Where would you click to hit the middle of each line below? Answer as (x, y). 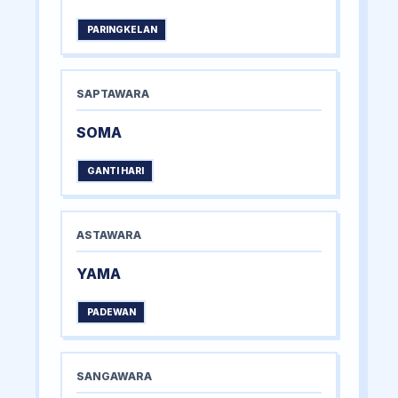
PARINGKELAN (122, 30)
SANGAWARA (114, 377)
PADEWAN (111, 313)
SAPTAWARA (113, 94)
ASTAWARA (109, 235)
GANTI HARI (115, 171)
